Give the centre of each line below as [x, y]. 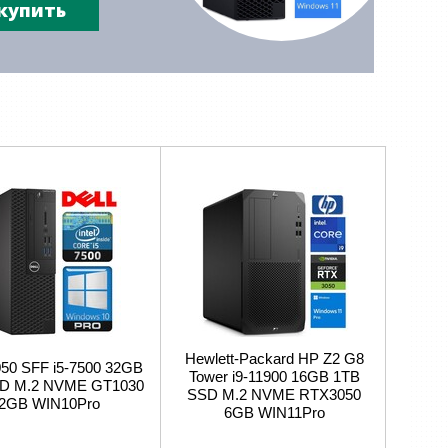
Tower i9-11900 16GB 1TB [274, 376]
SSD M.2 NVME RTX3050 [274, 394]
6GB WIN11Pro [274, 412]
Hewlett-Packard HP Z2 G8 [274, 358]
